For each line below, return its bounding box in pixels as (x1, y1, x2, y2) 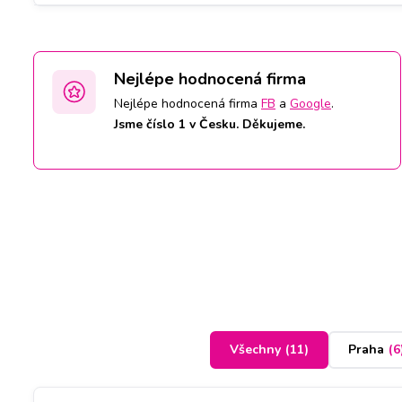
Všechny (229, 341, 281, 359)
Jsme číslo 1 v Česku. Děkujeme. (114, 115, 305, 133)
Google (290, 94, 331, 112)
